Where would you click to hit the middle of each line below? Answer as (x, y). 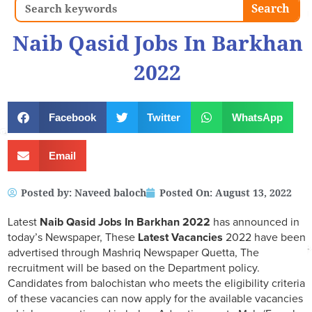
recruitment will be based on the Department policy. (134, 268)
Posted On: (186, 193)
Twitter (164, 117)
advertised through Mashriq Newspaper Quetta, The (133, 253)
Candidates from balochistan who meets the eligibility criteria (156, 284)
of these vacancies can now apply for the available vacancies (155, 299)
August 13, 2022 (253, 193)
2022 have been (264, 238)
